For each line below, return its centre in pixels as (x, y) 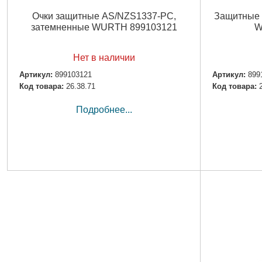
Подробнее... (104, 110)
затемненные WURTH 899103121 (104, 27)
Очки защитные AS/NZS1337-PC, (104, 16)
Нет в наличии (104, 57)
